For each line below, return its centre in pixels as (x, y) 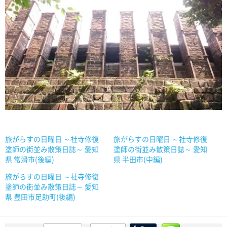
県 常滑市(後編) (30, 159)
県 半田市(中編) (138, 159)
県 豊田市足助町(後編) (40, 196)
